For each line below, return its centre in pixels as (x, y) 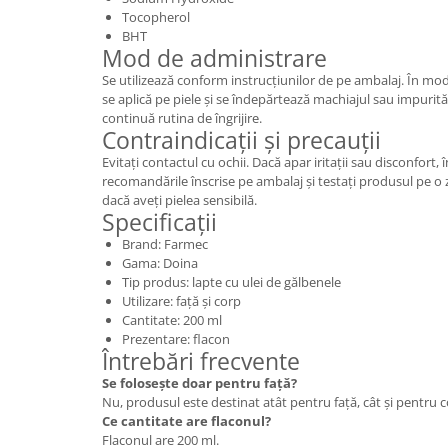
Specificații (159, 221)
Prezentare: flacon (176, 338)
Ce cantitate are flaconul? (186, 420)
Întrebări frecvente (201, 360)
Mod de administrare (214, 57)
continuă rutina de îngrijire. (182, 117)
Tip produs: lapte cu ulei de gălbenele (231, 281)
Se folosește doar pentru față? (199, 382)
